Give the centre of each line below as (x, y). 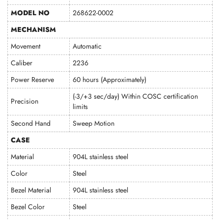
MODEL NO (30, 13)
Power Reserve (33, 80)
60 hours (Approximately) (110, 80)
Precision (25, 101)
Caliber (22, 63)
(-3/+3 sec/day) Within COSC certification (136, 96)
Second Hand (31, 123)
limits (81, 107)
